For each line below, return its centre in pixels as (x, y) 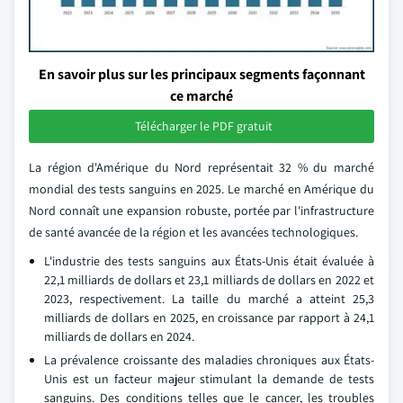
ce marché (201, 95)
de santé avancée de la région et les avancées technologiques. (193, 232)
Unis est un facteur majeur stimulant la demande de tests (209, 378)
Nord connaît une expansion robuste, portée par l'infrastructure (201, 210)
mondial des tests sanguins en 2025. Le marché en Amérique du (201, 188)
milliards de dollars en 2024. (119, 336)
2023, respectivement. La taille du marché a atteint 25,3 (209, 298)
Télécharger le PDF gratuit (203, 125)
